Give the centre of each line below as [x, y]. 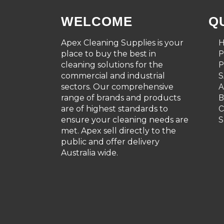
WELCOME [97, 21]
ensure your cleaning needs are [125, 120]
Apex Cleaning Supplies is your [122, 43]
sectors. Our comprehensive [117, 87]
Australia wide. [89, 153]
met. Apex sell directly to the [118, 131]
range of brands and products [121, 98]
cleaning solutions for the [112, 65]
